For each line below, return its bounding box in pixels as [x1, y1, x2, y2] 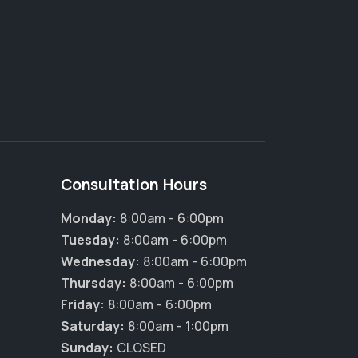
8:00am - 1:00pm [125, 317, 229, 336]
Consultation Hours [61, 174, 207, 196]
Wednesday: [61, 253, 140, 271]
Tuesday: [61, 231, 120, 249]
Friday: [61, 296, 105, 314]
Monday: [61, 209, 117, 228]
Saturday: [61, 317, 125, 336]
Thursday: [61, 274, 126, 292]
